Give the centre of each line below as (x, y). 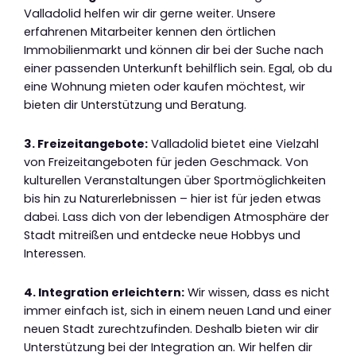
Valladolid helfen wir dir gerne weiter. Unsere (150, 14)
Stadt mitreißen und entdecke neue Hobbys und (162, 235)
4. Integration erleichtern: (104, 292)
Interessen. (55, 253)
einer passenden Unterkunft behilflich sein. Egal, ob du (178, 69)
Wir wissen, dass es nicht (257, 292)
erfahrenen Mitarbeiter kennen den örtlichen (150, 32)
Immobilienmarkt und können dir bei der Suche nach (174, 50)
